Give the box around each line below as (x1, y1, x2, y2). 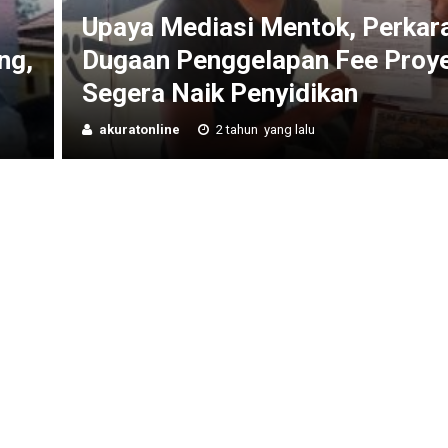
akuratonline (99, 121, 180, 137)
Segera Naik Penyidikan (82, 77, 358, 108)
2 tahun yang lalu (213, 121, 315, 137)
